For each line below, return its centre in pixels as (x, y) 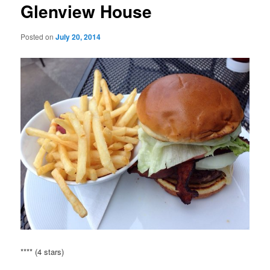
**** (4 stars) (42, 252)
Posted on (38, 36)
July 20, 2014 (78, 36)
